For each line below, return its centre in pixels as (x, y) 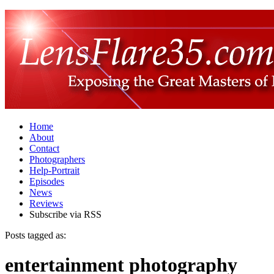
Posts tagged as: (35, 235)
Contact (44, 148)
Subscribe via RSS (65, 214)
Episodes (47, 181)
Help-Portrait (54, 170)
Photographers (57, 159)
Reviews (46, 203)
